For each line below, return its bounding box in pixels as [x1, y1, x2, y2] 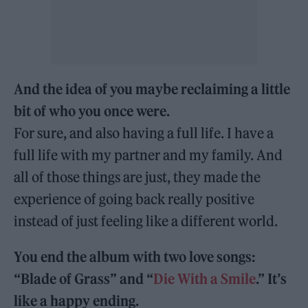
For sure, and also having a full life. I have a [14, 124, 274, 142]
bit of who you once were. [14, 102, 173, 120]
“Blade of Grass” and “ [14, 269, 154, 287]
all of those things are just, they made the [14, 168, 261, 186]
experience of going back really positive [14, 190, 255, 208]
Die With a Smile [153, 269, 256, 287]
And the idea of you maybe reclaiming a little [14, 80, 291, 98]
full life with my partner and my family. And [14, 146, 283, 164]
